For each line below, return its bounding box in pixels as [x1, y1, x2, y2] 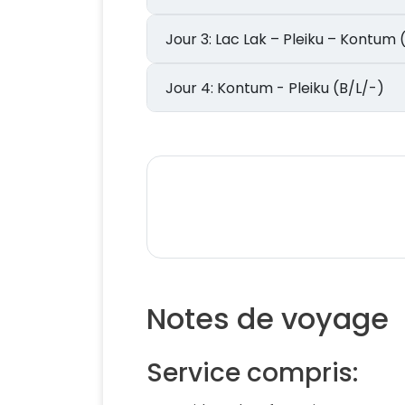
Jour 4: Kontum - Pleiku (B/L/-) [217, 77, 384, 99]
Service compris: [146, 355, 358, 391]
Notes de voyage [146, 298, 389, 340]
